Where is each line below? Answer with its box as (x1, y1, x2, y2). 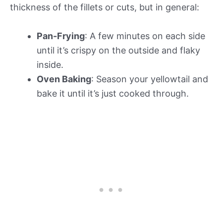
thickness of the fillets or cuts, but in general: (10, 1, 199, 12)
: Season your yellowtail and (91, 73, 208, 84)
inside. (37, 59, 63, 70)
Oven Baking (37, 73, 91, 84)
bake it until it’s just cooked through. (37, 88, 189, 99)
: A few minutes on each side (85, 30, 205, 41)
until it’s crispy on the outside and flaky (37, 45, 200, 55)
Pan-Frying (37, 30, 85, 41)
